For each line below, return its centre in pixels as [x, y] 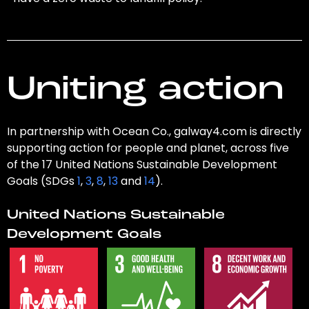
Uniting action [145, 91]
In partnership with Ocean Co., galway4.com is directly [154, 132]
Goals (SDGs [42, 181]
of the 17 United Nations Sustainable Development [142, 165]
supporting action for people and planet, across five [148, 148]
